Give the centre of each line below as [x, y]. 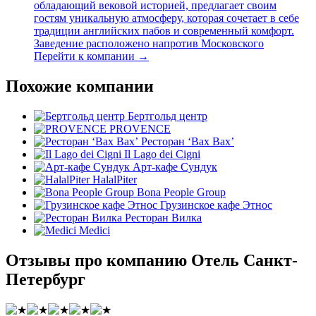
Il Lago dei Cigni [162, 154]
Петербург [45, 279]
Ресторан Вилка [163, 217]
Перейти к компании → [91, 56]
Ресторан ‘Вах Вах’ [188, 141]
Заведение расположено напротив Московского [149, 44]
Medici [95, 230]
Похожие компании [80, 86]
